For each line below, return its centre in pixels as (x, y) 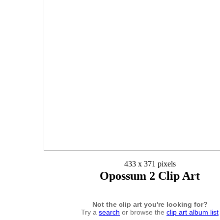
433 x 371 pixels (150, 164)
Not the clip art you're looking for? (150, 204)
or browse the (143, 212)
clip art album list (192, 212)
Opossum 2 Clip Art (150, 176)
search (109, 212)
